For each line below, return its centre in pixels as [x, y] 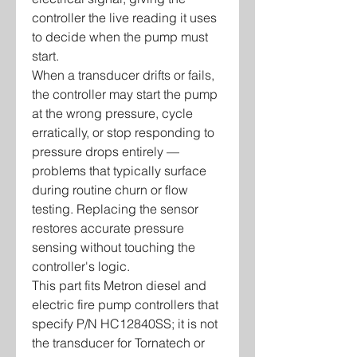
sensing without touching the [114, 247]
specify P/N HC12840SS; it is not [125, 324]
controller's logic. [81, 266]
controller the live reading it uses [124, 18]
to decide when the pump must [120, 37]
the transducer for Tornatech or [118, 343]
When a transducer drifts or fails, [123, 75]
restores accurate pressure [108, 228]
